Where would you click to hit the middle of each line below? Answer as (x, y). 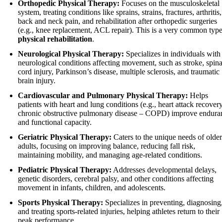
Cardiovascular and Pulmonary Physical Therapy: (103, 95)
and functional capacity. (55, 122)
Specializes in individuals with (172, 54)
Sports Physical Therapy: (60, 202)
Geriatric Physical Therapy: (65, 137)
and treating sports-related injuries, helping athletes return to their (119, 211)
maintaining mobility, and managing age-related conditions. (110, 155)
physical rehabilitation (55, 39)
